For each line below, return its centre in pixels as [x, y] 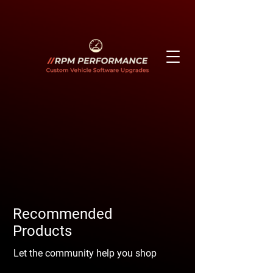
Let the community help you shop [85, 253]
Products [42, 231]
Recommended [63, 214]
